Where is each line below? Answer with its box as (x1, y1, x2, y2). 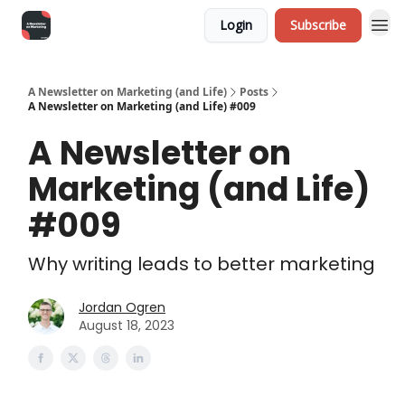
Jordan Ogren (79, 298, 165, 316)
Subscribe (290, 16, 346, 33)
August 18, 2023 (79, 316, 174, 334)
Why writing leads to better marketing (28, 251, 375, 277)
